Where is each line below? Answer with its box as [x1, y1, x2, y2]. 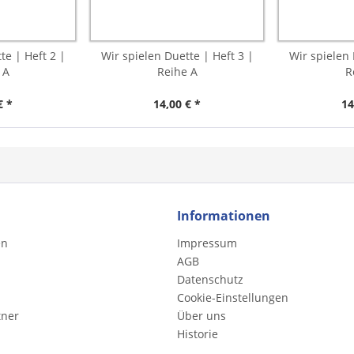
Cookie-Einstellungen [177, 289, 288, 305]
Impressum [177, 235, 237, 250]
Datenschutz [177, 271, 243, 287]
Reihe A [156, 63, 198, 79]
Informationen [177, 206, 270, 224]
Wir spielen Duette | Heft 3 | [100, 47, 254, 63]
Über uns [177, 307, 226, 323]
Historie [177, 326, 218, 341]
